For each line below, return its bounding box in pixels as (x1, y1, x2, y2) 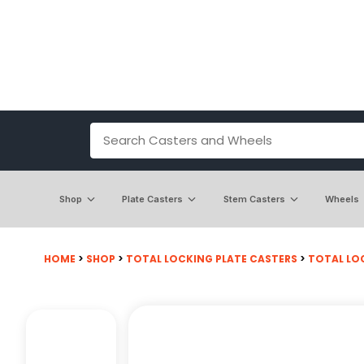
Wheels (325, 193, 360, 205)
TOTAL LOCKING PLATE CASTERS (126, 251, 297, 266)
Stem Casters (223, 193, 285, 205)
